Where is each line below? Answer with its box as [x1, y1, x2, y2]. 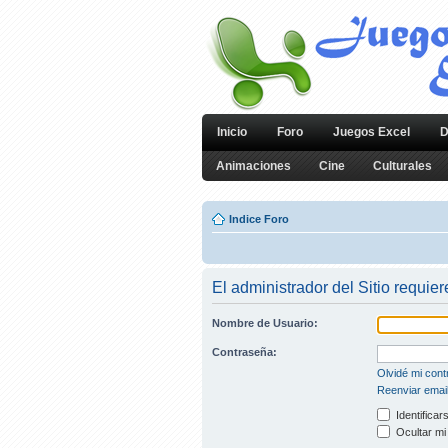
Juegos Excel [333, 125, 410, 139]
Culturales [373, 159, 432, 173]
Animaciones [216, 159, 291, 173]
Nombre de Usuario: [212, 317, 318, 329]
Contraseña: [212, 346, 277, 358]
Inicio [217, 125, 247, 139]
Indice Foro [229, 213, 289, 225]
